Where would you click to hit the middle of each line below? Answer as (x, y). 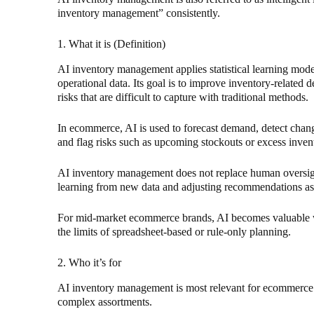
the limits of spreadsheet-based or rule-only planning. (174, 232)
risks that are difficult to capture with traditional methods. (183, 97)
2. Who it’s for (89, 263)
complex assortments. (105, 302)
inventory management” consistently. (139, 13)
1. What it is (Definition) (111, 44)
